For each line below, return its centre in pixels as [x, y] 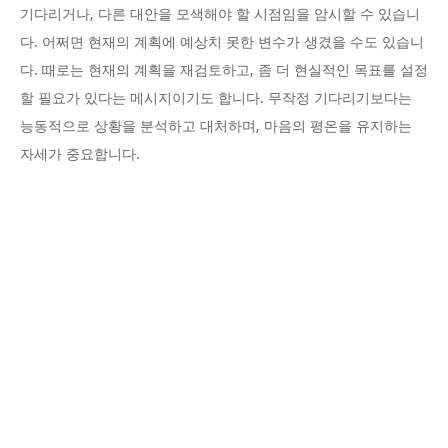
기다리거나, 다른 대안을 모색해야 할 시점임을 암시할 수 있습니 [220, 14]
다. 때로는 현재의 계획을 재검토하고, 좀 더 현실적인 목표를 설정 [224, 70]
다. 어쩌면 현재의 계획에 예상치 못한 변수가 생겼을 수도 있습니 [222, 42]
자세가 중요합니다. [80, 154]
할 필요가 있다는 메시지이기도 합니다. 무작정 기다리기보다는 [216, 98]
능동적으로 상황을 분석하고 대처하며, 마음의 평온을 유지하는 [216, 126]
